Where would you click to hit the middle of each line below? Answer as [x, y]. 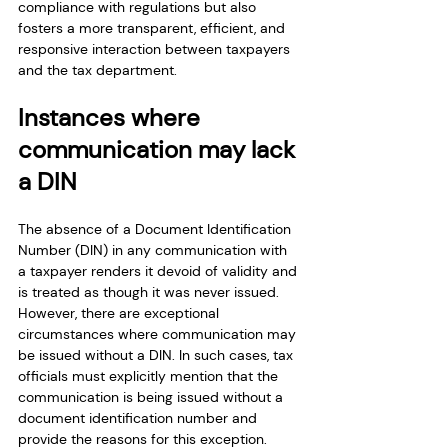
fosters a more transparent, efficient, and [153, 27]
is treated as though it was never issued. [150, 291]
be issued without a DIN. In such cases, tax [157, 354]
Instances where [112, 117]
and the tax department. [97, 69]
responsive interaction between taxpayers [156, 48]
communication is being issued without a [152, 396]
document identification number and [139, 417]
